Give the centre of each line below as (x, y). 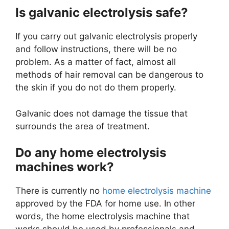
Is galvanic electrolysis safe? (102, 13)
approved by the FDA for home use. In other (105, 204)
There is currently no (59, 191)
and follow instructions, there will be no (96, 49)
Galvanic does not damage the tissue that (101, 113)
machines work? (65, 167)
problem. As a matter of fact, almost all (96, 62)
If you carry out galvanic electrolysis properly (106, 37)
